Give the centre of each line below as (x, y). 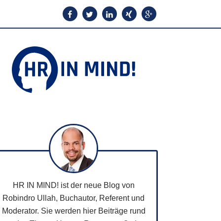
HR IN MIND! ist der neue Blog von (74, 185)
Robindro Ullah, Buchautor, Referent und (74, 198)
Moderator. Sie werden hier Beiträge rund (74, 211)
